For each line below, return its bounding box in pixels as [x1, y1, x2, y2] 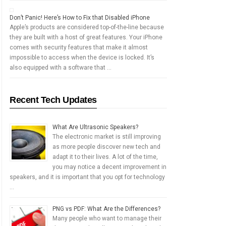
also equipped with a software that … [10, 64, 111, 71]
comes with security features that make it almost [10, 44, 148, 51]
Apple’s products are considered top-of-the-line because [10, 24, 164, 31]
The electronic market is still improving [52, 133, 161, 140]
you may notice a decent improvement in [52, 163, 166, 171]
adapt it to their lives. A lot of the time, [52, 153, 158, 160]
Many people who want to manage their [52, 215, 161, 222]
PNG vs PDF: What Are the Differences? [52, 205, 160, 212]
